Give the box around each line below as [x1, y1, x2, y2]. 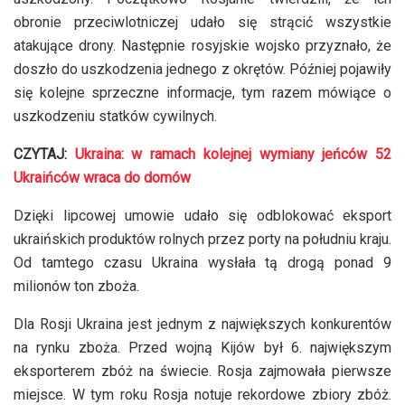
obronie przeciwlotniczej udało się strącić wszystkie [14, 13, 391, 31]
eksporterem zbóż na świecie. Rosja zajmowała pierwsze [14, 362, 391, 380]
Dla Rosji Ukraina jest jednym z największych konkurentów [14, 315, 391, 333]
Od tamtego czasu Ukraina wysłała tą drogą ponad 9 [14, 253, 391, 271]
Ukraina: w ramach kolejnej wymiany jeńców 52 [74, 145, 392, 163]
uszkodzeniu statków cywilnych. [14, 107, 217, 125]
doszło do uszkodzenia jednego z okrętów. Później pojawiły [14, 60, 391, 78]
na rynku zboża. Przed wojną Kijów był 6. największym [14, 338, 391, 356]
